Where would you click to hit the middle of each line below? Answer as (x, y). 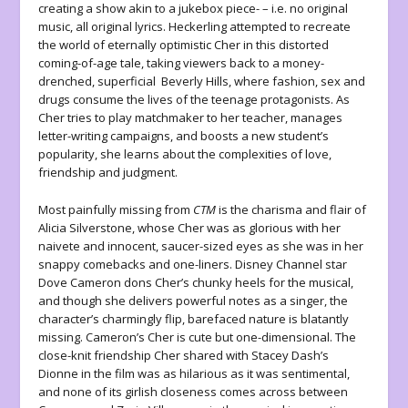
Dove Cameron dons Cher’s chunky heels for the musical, (196, 283)
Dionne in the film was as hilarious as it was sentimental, (194, 374)
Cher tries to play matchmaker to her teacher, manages (191, 118)
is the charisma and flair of (293, 210)
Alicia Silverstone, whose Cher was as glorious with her (190, 228)
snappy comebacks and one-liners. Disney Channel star (193, 265)
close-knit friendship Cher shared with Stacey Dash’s (184, 356)
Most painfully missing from (116, 210)
